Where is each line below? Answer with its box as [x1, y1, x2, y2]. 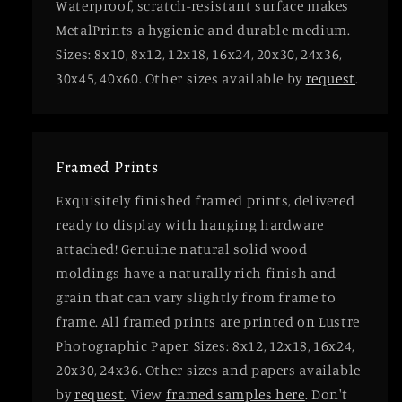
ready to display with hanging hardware [56, 215, 324, 233]
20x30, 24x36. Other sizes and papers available [56, 361, 361, 379]
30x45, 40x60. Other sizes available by [56, 69, 306, 87]
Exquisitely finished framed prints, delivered [56, 191, 355, 209]
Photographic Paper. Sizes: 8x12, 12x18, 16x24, [56, 336, 354, 354]
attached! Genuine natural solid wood [56, 240, 308, 258]
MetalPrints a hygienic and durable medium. [56, 21, 354, 39]
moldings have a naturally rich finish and [56, 264, 336, 282]
